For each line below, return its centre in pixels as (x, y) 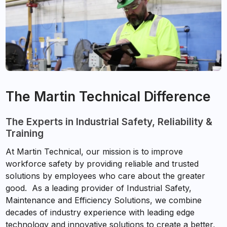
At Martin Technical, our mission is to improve (94, 151)
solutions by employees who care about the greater (106, 176)
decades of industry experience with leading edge (100, 212)
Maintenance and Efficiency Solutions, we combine (104, 200)
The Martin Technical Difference (108, 96)
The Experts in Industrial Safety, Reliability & (109, 121)
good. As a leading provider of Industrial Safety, (99, 188)
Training (25, 133)
